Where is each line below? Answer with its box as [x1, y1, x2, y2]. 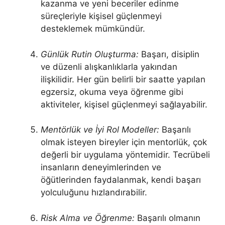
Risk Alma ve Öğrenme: [41, 212, 135, 223]
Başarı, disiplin [139, 49, 199, 59]
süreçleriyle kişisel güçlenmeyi [41, 11, 162, 21]
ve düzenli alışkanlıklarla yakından [41, 61, 177, 72]
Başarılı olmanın [135, 212, 200, 223]
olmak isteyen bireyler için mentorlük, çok [41, 137, 207, 147]
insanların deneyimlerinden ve [41, 162, 161, 172]
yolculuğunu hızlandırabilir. [41, 187, 147, 197]
